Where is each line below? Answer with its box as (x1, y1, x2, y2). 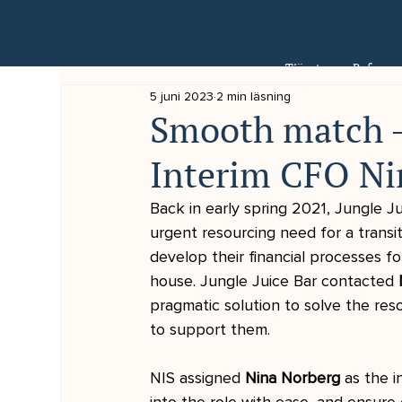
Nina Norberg (245, 368, 345, 388)
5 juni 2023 (150, 88, 214, 104)
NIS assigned (150, 368, 246, 388)
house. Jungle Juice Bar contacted (150, 271, 399, 291)
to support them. (150, 319, 271, 339)
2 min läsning (216, 88, 292, 104)
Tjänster (284, 58, 331, 76)
